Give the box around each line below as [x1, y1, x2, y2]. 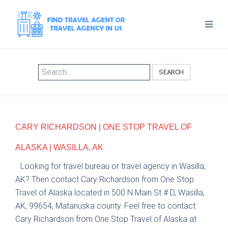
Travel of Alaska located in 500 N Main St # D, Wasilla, [15, 188, 205, 198]
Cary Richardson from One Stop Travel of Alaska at [15, 214, 196, 224]
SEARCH [158, 68, 184, 76]
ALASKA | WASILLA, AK [15, 143, 103, 152]
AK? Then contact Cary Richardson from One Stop [15, 175, 194, 185]
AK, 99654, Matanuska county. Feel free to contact [15, 201, 195, 211]
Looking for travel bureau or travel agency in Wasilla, [20, 161, 206, 172]
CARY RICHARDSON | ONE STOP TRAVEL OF [15, 123, 192, 132]
